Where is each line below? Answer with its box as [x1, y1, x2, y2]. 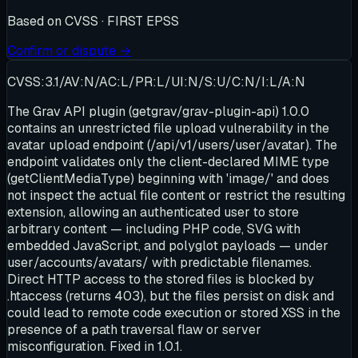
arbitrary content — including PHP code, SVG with [7, 220, 300, 237]
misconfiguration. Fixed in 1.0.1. [7, 337, 182, 355]
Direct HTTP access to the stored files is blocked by [7, 270, 314, 288]
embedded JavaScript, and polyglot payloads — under [7, 237, 328, 254]
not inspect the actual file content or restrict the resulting [7, 186, 345, 204]
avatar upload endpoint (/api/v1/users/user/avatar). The [7, 136, 337, 153]
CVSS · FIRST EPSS [65, 12, 179, 30]
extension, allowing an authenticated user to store [7, 203, 299, 221]
